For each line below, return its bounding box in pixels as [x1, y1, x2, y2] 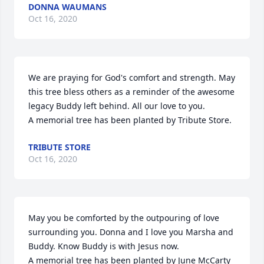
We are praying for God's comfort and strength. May [28, 72, 235, 83]
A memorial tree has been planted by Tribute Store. [28, 114, 232, 126]
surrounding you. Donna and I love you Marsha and [28, 226, 233, 237]
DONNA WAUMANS [28, 1, 107, 12]
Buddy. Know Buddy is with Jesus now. [28, 240, 179, 252]
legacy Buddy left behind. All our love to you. [28, 100, 205, 111]
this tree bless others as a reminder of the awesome [28, 86, 235, 97]
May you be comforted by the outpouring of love [28, 212, 219, 223]
